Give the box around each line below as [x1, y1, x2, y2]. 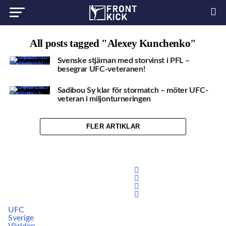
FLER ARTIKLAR [86, 123, 140, 131]
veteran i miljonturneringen [57, 94, 151, 103]
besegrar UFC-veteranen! [57, 65, 146, 73]
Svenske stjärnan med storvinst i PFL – [57, 56, 190, 65]
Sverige [8, 214, 34, 222]
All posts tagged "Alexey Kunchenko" [30, 37, 196, 49]
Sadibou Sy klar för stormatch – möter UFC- [57, 86, 208, 94]
